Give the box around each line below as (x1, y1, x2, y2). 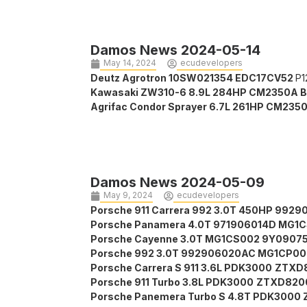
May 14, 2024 (103, 58, 156, 69)
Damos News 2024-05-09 (90, 174, 265, 191)
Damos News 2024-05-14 (90, 42, 260, 59)
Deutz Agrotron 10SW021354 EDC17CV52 (90, 72, 295, 84)
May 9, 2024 (103, 190, 153, 201)
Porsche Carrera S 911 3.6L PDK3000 (90, 262, 272, 274)
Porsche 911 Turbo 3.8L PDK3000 (90, 276, 254, 288)
